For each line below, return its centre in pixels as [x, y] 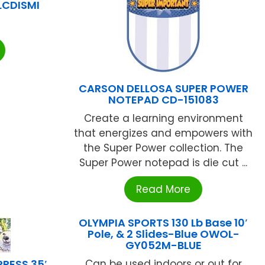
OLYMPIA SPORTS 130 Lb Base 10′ [164, 222]
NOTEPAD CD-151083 [163, 99]
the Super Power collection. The [164, 148]
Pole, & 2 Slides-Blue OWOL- [163, 234]
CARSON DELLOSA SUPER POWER [163, 88]
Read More [164, 189]
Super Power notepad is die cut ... [164, 162]
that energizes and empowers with [164, 133]
